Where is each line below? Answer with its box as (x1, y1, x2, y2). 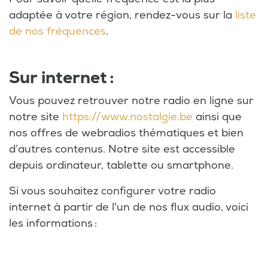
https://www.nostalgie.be (62, 110, 193, 124)
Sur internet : (9, 68, 114, 89)
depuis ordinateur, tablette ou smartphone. (9, 159, 233, 173)
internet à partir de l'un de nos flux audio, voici (9, 200, 248, 215)
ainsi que (193, 110, 242, 124)
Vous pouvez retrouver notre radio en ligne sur (9, 94, 254, 108)
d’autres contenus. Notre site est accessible (9, 142, 235, 157)
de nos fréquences (9, 25, 106, 39)
